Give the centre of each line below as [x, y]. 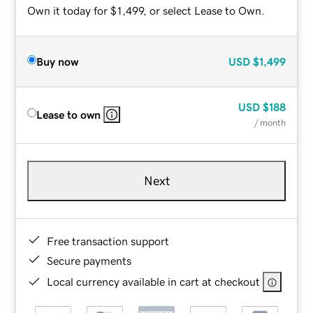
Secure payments [89, 260]
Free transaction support [108, 241]
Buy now [58, 61]
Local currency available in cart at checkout [154, 281]
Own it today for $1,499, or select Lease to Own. [146, 10]
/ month [270, 122]
